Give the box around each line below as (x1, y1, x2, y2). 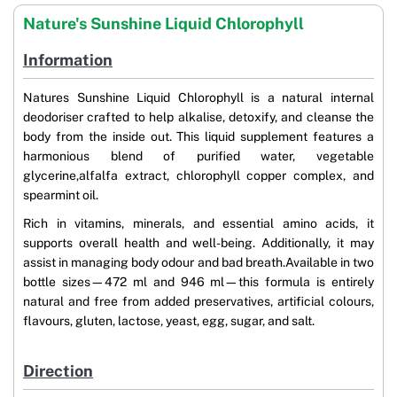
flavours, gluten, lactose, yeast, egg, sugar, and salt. (23, 314, 315, 329)
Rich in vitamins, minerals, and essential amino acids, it (23, 216, 374, 231)
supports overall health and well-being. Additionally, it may (23, 236, 374, 251)
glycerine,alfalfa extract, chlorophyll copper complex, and (23, 168, 374, 183)
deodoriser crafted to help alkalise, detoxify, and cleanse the (23, 110, 374, 125)
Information (23, 51, 113, 70)
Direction (23, 362, 93, 381)
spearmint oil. (23, 188, 98, 203)
